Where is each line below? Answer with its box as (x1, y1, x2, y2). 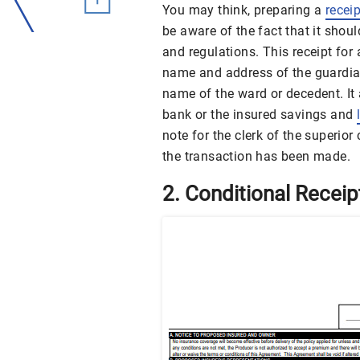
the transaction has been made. (162, 149, 350, 165)
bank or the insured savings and (162, 107, 357, 123)
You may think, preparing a (162, 2, 325, 18)
